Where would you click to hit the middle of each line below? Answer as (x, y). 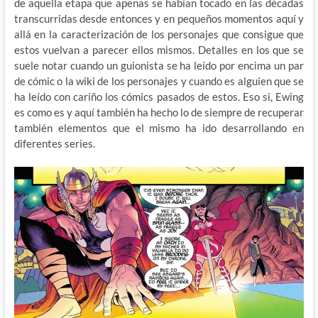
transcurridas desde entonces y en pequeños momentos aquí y (159, 18)
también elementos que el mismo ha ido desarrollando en (159, 127)
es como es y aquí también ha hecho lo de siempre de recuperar (159, 112)
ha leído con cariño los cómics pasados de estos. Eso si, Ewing (159, 96)
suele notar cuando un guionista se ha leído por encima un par (159, 65)
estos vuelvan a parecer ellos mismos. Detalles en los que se (159, 49)
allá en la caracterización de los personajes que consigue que (159, 34)
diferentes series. (54, 143)
